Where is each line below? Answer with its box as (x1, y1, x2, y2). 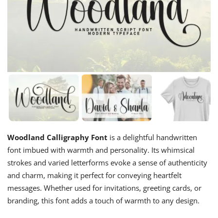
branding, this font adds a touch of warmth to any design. (7, 195, 200, 205)
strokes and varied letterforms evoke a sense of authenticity (7, 157, 207, 167)
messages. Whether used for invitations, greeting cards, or (7, 182, 201, 193)
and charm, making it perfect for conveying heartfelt (7, 170, 182, 180)
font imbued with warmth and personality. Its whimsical (7, 145, 195, 155)
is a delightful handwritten (108, 132, 197, 142)
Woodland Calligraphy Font (7, 132, 108, 142)
